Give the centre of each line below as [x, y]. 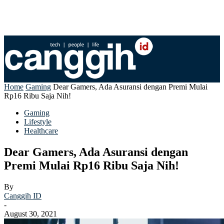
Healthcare [41, 131]
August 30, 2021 [30, 213]
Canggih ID [23, 195]
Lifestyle [38, 122]
